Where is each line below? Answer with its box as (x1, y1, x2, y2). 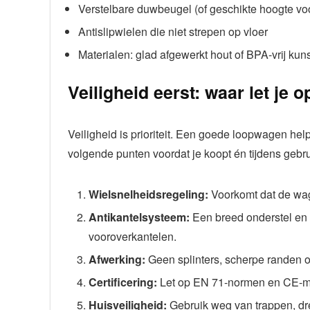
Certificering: (89, 273, 157, 290)
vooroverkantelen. (89, 228, 176, 244)
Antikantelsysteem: (89, 208, 190, 225)
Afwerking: (89, 250, 145, 267)
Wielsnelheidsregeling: (89, 185, 208, 202)
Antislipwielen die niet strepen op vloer (78, 23, 268, 39)
